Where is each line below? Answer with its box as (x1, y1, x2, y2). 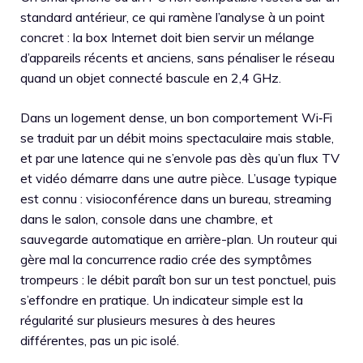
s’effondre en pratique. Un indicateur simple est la (20, 292, 303, 308)
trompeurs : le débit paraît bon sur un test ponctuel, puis (20, 271, 336, 288)
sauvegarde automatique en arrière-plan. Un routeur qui (20, 231, 337, 247)
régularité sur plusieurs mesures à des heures (20, 312, 275, 328)
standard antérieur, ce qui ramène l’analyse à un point (20, 9, 325, 25)
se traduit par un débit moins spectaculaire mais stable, (20, 130, 334, 146)
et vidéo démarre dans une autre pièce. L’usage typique (20, 170, 337, 186)
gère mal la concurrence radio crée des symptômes (20, 251, 312, 267)
